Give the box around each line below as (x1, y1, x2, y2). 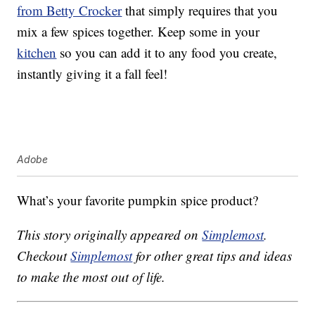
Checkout (17, 247, 71, 265)
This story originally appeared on (17, 226, 202, 244)
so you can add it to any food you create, (56, 44, 278, 62)
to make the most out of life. (17, 268, 166, 286)
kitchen (17, 44, 57, 62)
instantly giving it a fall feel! (17, 65, 168, 83)
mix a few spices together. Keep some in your (17, 22, 260, 41)
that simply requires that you (122, 1, 278, 20)
